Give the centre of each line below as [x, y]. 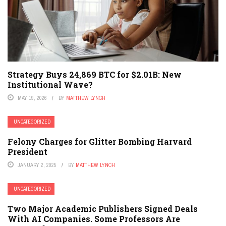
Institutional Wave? [50, 84]
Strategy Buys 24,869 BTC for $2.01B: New [95, 74]
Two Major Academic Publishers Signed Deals [103, 208]
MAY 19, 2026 [32, 98]
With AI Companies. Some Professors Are [94, 218]
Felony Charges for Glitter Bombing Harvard [100, 141]
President [27, 151]
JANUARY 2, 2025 [37, 165]
